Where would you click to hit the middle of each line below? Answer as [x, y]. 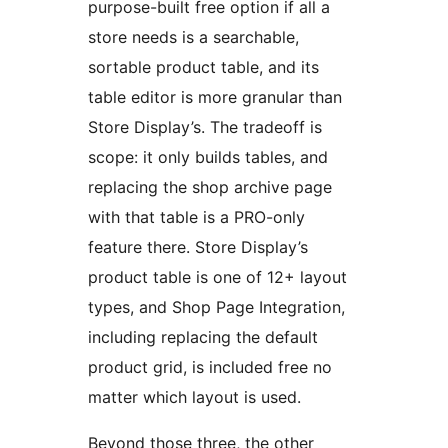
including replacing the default [203, 336]
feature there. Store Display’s [198, 246]
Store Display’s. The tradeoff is [205, 126]
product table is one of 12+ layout [217, 276]
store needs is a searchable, [193, 36]
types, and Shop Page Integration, [216, 306]
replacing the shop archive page [210, 186]
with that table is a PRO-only [196, 216]
